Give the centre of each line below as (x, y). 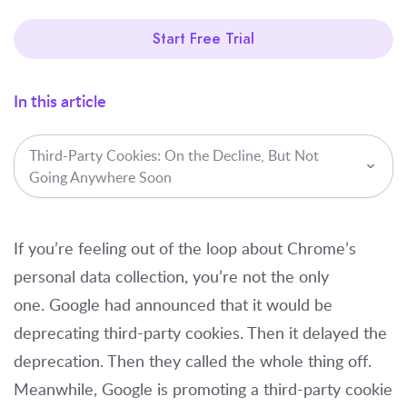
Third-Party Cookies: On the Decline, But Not (174, 155)
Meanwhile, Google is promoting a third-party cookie (203, 388)
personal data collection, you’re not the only (171, 276)
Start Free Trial (203, 39)
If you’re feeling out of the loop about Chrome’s (185, 248)
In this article (60, 100)
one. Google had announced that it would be (173, 304)
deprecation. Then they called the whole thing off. (193, 360)
